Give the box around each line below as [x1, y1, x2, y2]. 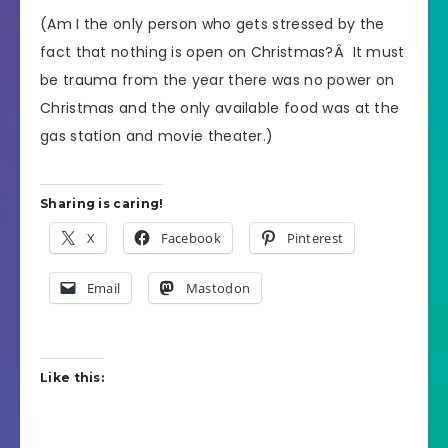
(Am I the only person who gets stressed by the [40, 14, 385, 35]
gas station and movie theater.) [40, 126, 274, 147]
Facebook [160, 228, 221, 247]
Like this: [40, 369, 104, 385]
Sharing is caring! [40, 195, 164, 211]
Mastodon [185, 278, 251, 297]
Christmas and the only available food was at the [40, 98, 400, 119]
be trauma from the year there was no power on [40, 70, 395, 91]
